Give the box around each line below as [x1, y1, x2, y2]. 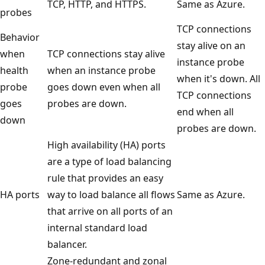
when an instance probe [47, 63, 156, 77]
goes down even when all [47, 80, 160, 93]
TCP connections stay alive [47, 47, 165, 60]
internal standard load [47, 221, 147, 234]
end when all [177, 105, 234, 118]
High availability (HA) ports [47, 138, 166, 151]
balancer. [47, 237, 87, 251]
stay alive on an [177, 38, 245, 52]
